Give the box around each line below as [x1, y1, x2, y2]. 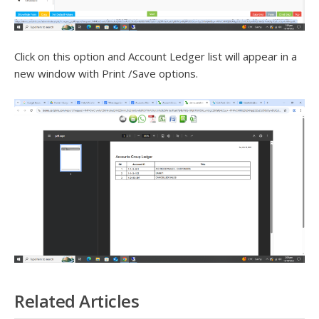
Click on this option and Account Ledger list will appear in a [14, 49, 297, 64]
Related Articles [14, 288, 139, 313]
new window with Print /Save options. [14, 66, 198, 81]
